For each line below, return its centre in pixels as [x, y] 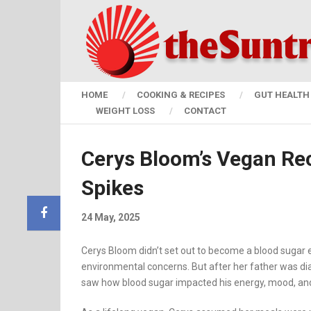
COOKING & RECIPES [181, 95]
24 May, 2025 [111, 217]
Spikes [112, 188]
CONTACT [205, 111]
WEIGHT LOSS [125, 111]
